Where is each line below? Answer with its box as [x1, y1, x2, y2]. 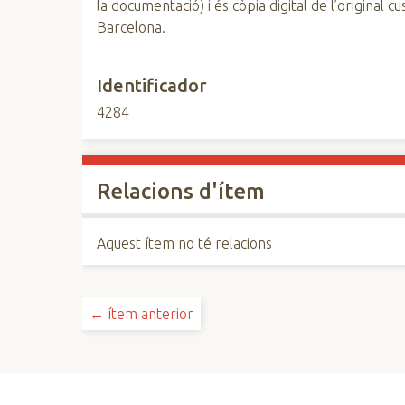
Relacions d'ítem [97, 179, 266, 203]
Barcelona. [97, 19, 166, 35]
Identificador [97, 75, 208, 96]
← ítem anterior [89, 306, 194, 322]
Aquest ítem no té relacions [97, 235, 273, 251]
